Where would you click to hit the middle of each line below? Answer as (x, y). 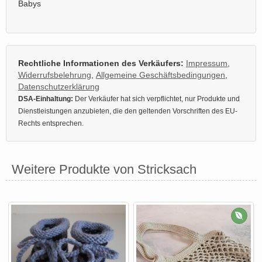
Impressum (207, 63)
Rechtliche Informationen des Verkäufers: (101, 63)
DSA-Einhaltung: (46, 99)
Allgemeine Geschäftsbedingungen (161, 75)
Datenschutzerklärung (59, 86)
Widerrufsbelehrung (55, 75)
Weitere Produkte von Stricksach (104, 169)
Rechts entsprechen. (51, 123)
